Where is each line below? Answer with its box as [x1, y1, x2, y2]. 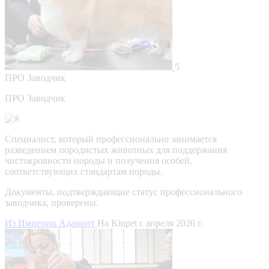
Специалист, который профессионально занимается [5, 133, 217, 144]
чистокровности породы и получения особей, [5, 155, 192, 166]
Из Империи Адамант [5, 217, 97, 228]
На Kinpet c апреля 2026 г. [97, 217, 203, 228]
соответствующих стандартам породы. [5, 166, 163, 177]
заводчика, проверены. [5, 197, 98, 208]
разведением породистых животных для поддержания [5, 144, 227, 155]
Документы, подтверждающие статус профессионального [5, 186, 242, 197]
